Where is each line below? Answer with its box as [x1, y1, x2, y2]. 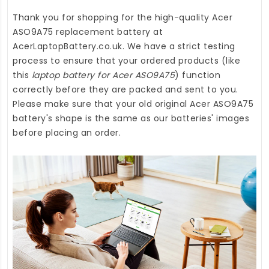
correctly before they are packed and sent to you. [13, 83, 238, 95]
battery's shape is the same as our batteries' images [13, 112, 249, 124]
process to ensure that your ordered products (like [13, 54, 240, 67]
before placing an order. [13, 126, 121, 139]
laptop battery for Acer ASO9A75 [31, 68, 175, 81]
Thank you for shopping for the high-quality [13, 11, 212, 23]
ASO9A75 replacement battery [13, 25, 151, 38]
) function [175, 68, 220, 81]
